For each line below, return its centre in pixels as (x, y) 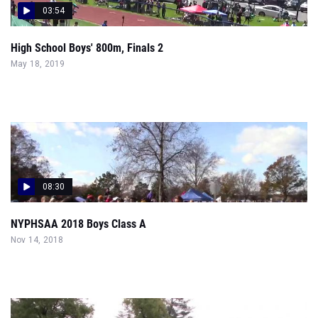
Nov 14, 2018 (37, 240)
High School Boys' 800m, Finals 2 (87, 48)
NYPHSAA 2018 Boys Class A (78, 224)
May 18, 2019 (38, 64)
